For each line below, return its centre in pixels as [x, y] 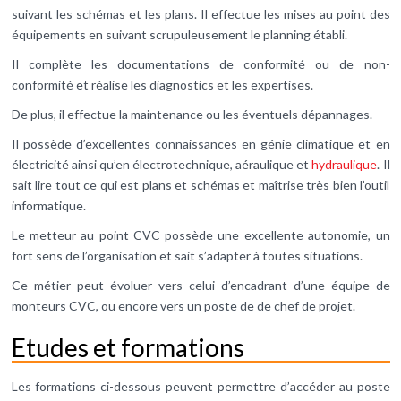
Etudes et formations [128, 348]
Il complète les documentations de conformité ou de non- [200, 64]
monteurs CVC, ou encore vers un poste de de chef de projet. [183, 306]
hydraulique [345, 165]
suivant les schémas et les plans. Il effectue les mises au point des [200, 14]
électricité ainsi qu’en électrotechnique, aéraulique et [162, 165]
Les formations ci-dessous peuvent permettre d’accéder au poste [200, 387]
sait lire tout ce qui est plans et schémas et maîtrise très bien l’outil [200, 185]
